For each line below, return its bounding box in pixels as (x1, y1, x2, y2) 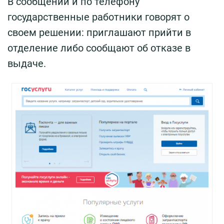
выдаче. (7, 57, 46, 69)
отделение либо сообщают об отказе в (7, 41, 190, 54)
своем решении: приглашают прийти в (7, 26, 191, 38)
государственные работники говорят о (7, 10, 189, 23)
